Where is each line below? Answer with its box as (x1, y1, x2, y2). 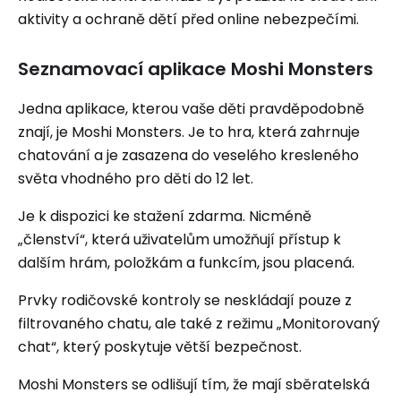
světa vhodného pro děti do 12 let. (18, 168, 253, 189)
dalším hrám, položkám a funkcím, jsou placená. (18, 252, 354, 273)
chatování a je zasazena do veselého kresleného (18, 145, 359, 166)
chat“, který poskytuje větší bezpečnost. (18, 337, 302, 357)
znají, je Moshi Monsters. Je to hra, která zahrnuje (18, 122, 360, 142)
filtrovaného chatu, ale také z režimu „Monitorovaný (18, 313, 380, 334)
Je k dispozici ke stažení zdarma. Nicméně (18, 206, 311, 226)
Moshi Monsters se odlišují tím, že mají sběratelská (18, 374, 370, 395)
